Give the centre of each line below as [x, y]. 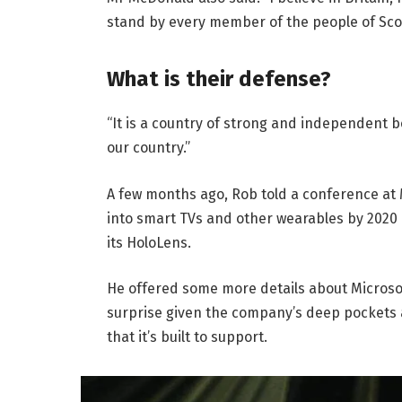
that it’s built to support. [187, 337]
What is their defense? [218, 79]
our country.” [148, 147]
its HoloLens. [149, 242]
